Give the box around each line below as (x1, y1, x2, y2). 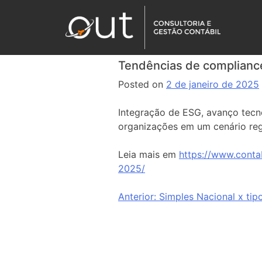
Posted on (118, 78, 166, 90)
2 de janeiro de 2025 (166, 78, 259, 90)
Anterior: (118, 191, 156, 202)
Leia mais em (118, 149, 179, 160)
